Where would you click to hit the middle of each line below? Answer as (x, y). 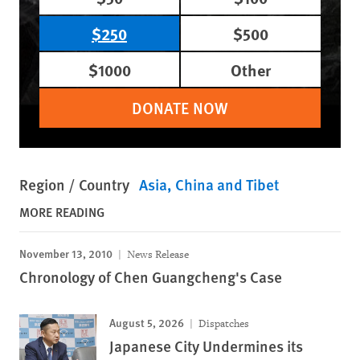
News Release (157, 254)
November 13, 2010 (66, 253)
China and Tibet (227, 184)
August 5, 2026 (147, 322)
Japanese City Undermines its (206, 346)
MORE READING (62, 212)
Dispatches (223, 323)
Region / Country (74, 184)
